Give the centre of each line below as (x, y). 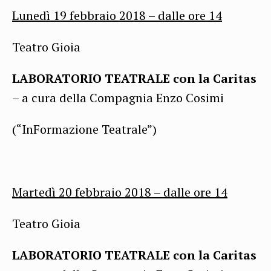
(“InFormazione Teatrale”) (84, 129)
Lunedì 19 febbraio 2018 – (85, 15)
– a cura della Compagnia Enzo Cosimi (118, 97)
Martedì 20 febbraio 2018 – (88, 192)
